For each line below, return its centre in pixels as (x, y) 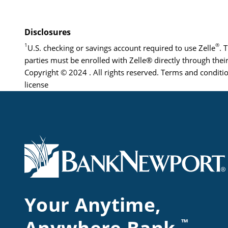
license (36, 85)
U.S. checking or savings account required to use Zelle (121, 48)
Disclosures (48, 32)
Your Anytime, (93, 205)
